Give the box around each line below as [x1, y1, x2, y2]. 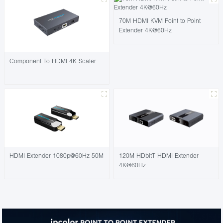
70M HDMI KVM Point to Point [119, 17, 201, 25]
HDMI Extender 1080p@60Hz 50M [9, 151, 104, 159]
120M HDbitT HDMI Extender [119, 151, 199, 159]
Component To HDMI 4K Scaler [9, 57, 97, 65]
